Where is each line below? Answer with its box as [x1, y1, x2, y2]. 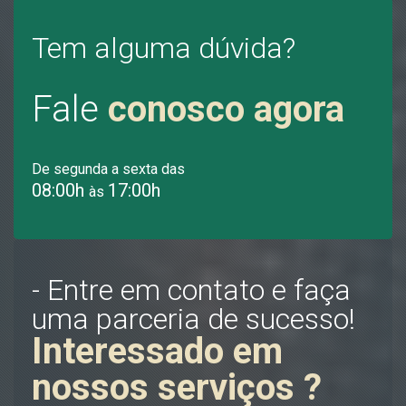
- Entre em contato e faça [32, 272, 351, 307]
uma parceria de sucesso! [32, 301, 355, 336]
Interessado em [32, 329, 283, 372]
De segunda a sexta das [32, 159, 185, 178]
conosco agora [108, 87, 344, 130]
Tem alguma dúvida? [32, 30, 295, 65]
